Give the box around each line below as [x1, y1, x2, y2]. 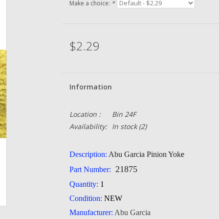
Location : [69, 109, 101, 119]
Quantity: [69, 180, 100, 188]
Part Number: [69, 165, 113, 174]
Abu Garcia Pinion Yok [108, 150, 181, 158]
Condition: [69, 194, 102, 202]
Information [69, 82, 112, 91]
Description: [69, 150, 109, 158]
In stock [111, 122, 137, 131]
